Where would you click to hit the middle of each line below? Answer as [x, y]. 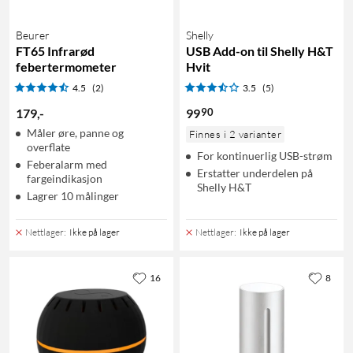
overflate [48, 147]
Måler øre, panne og [75, 132]
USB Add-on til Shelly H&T [260, 50]
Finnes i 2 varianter [235, 134]
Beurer [33, 35]
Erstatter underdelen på [255, 173]
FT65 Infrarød [55, 50]
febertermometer [66, 66]
